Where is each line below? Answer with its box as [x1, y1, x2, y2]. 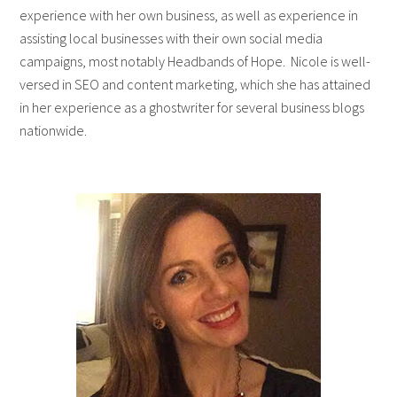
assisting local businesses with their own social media [19, 28, 323, 47]
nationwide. [19, 121, 93, 139]
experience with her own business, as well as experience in [19, 5, 359, 24]
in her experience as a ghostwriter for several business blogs [19, 97, 365, 116]
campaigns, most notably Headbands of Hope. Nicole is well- [19, 51, 371, 70]
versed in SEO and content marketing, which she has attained [19, 74, 371, 93]
